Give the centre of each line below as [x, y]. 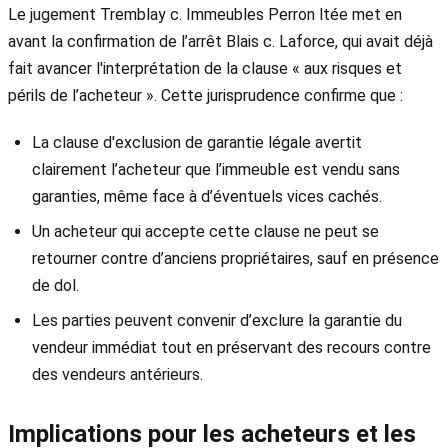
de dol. [55, 285]
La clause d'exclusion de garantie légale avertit [197, 142]
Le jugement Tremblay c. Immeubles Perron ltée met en [205, 14]
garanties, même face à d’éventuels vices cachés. [207, 196]
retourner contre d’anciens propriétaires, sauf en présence [235, 258]
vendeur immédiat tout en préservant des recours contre [231, 347]
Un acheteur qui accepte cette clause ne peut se [205, 231]
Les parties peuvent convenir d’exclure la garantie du [217, 320]
